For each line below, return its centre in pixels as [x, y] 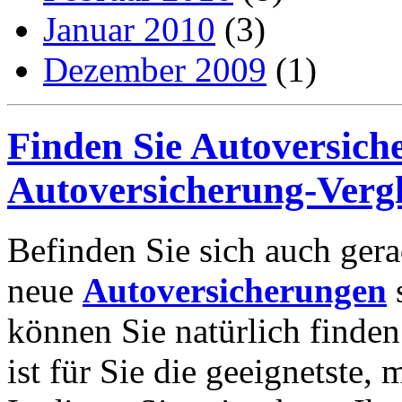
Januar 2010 [129, 29]
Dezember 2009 [155, 69]
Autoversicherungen [235, 290]
